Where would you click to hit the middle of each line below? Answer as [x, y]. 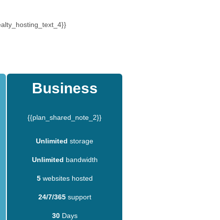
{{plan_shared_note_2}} [65, 117]
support [78, 197]
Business [65, 88]
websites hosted [67, 178]
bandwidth [81, 159]
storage [81, 141]
